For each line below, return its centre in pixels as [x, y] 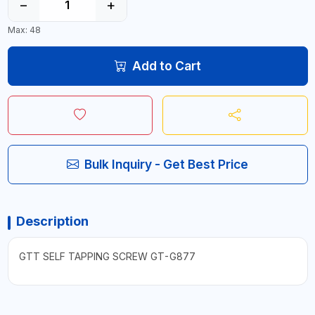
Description [52, 221]
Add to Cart [166, 66]
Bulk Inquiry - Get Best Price [166, 164]
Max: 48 [24, 30]
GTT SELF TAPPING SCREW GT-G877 [107, 256]
